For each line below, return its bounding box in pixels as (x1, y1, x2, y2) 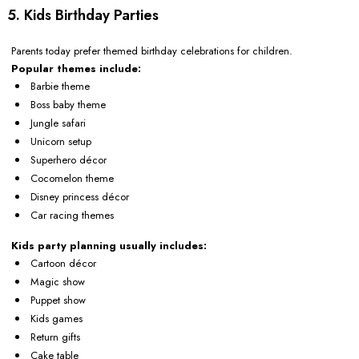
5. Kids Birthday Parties (7, 5, 159, 26)
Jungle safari (30, 115, 86, 131)
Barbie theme (30, 79, 90, 95)
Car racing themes (30, 208, 114, 224)
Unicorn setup (30, 134, 91, 150)
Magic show (30, 274, 85, 290)
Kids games (30, 311, 83, 327)
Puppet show (30, 292, 86, 309)
